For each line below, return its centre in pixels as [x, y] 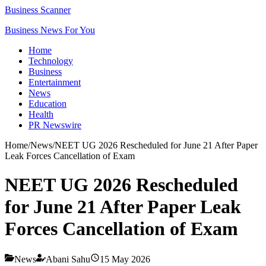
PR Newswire [55, 125]
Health [41, 114]
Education [47, 104]
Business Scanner [38, 10]
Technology [51, 61]
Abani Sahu [68, 259]
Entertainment [55, 82]
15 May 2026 [125, 259]
